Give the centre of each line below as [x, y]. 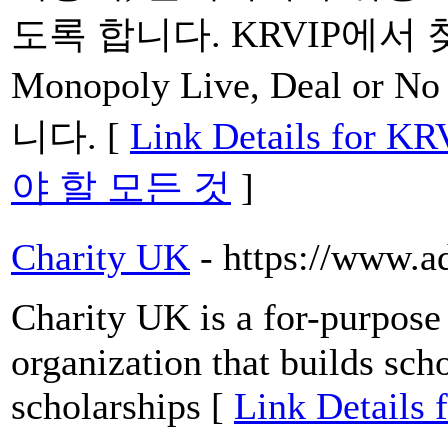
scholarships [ [122, 406]
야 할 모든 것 [121, 187]
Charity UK [100, 257]
